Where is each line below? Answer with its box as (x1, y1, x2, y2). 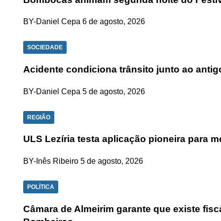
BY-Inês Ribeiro (23, 157, 78, 166)
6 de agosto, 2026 (82, 17, 145, 26)
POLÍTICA (27, 184, 54, 191)
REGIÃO (27, 113, 50, 121)
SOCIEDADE (27, 44, 63, 51)
